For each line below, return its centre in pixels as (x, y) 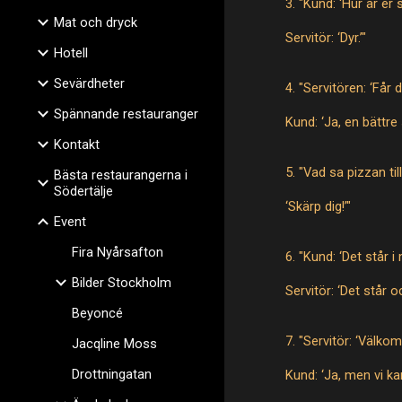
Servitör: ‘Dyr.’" (326, 38)
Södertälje (83, 191)
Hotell (71, 53)
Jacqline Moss (114, 344)
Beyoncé (97, 313)
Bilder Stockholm (122, 283)
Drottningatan (112, 374)
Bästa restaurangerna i (121, 175)
